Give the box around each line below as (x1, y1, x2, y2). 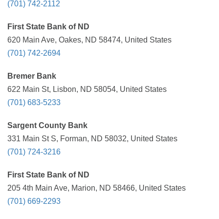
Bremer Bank (7, 72, 56, 80)
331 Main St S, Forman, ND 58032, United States (7, 134, 177, 143)
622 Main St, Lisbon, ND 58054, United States (7, 85, 167, 93)
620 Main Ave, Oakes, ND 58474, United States (7, 36, 172, 44)
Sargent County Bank (7, 121, 88, 130)
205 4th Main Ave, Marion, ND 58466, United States (7, 184, 186, 192)
